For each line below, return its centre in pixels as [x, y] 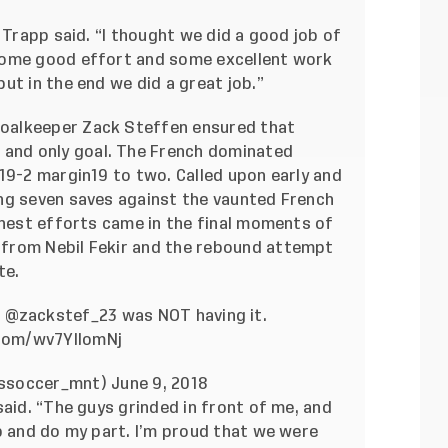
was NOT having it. [192, 316]
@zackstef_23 [61, 316]
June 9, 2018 [160, 384]
